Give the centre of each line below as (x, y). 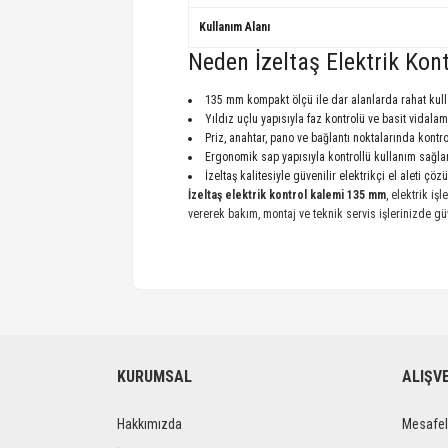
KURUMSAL (154, 376)
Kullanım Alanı (234, 27)
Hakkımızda (149, 424)
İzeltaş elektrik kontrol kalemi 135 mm (287, 195)
